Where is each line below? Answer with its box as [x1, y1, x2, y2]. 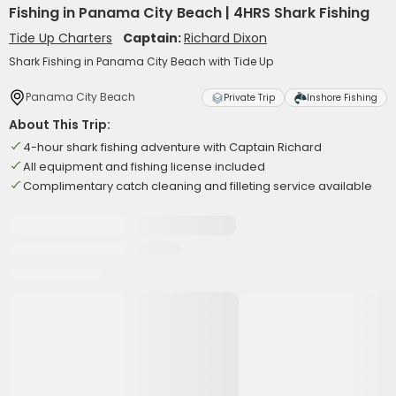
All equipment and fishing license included [23, 158, 265, 175]
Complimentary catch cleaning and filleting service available [23, 178, 372, 194]
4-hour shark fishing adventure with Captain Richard [23, 139, 322, 156]
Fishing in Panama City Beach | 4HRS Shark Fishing [9, 3, 369, 23]
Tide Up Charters [9, 29, 112, 47]
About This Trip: [9, 116, 110, 133]
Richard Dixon [184, 29, 267, 47]
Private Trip [224, 91, 275, 104]
